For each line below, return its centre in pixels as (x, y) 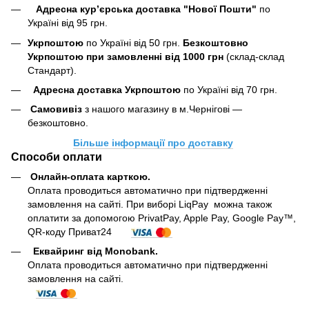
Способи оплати (57, 157)
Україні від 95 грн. (69, 23)
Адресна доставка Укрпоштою (106, 90)
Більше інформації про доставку (153, 142)
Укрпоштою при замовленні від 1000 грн (127, 56)
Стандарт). (53, 70)
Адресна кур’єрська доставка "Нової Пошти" (143, 9)
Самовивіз (56, 109)
